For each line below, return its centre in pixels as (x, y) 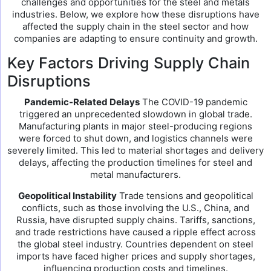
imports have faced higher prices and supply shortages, (135, 256)
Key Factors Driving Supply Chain (129, 63)
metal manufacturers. (135, 175)
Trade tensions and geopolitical (185, 196)
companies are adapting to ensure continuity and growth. (135, 38)
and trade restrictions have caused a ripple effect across (135, 232)
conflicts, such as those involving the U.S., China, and (135, 208)
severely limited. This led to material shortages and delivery (135, 150)
